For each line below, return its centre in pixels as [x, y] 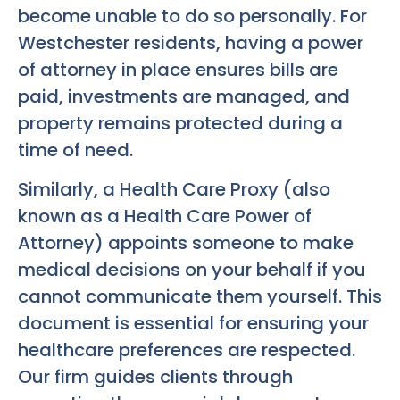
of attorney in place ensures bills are [178, 69]
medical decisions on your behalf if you [192, 269]
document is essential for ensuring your [193, 323]
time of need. [75, 150]
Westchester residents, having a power [191, 42]
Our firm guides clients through [155, 376]
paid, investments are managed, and [184, 96]
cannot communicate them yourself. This [200, 296]
